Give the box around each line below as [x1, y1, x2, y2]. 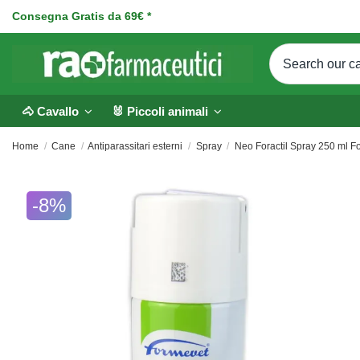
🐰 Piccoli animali [112, 104, 211, 118]
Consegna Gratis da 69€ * [12, 10, 151, 22]
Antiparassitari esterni [88, 141, 183, 152]
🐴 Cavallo [22, 104, 82, 118]
